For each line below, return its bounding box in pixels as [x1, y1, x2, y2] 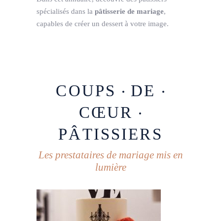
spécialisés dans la [37, 7, 95, 16]
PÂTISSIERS [58, 125, 163, 144]
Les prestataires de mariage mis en [38, 149, 183, 161]
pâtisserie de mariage [95, 7, 164, 16]
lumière [95, 161, 126, 174]
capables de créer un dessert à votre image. [37, 20, 169, 28]
